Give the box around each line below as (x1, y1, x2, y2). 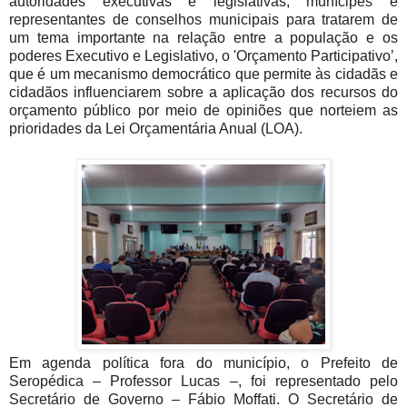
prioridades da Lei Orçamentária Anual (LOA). (9, 120, 303, 136)
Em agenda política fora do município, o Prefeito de (9, 354, 398, 371)
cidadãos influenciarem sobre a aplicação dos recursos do (9, 84, 398, 100)
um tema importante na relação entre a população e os (9, 29, 398, 45)
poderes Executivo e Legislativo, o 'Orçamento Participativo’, (9, 47, 398, 64)
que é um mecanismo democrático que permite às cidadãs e (9, 65, 398, 82)
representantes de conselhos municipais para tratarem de (9, 11, 398, 27)
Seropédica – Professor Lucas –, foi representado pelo (9, 372, 398, 389)
